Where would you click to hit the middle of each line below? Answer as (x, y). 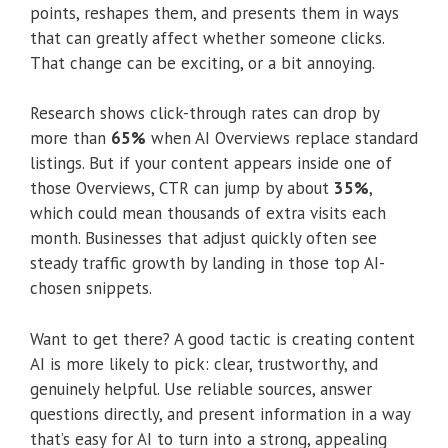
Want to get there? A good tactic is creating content (222, 338)
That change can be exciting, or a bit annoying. (202, 62)
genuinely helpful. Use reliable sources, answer (201, 388)
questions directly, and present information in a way (220, 413)
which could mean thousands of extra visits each (208, 213)
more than (70, 138)
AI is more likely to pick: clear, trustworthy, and (204, 363)
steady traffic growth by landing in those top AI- (207, 263)
